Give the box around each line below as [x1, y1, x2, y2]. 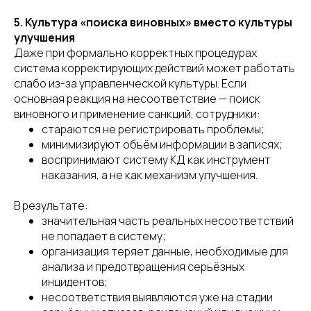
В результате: [14, 198, 88, 213]
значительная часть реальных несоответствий [42, 213, 294, 228]
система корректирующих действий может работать [14, 60, 295, 76]
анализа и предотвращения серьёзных [42, 259, 244, 274]
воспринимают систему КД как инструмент [42, 152, 271, 167]
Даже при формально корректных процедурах [14, 45, 257, 60]
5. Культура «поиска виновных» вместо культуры [14, 15, 292, 30]
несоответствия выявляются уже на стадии [42, 289, 273, 305]
